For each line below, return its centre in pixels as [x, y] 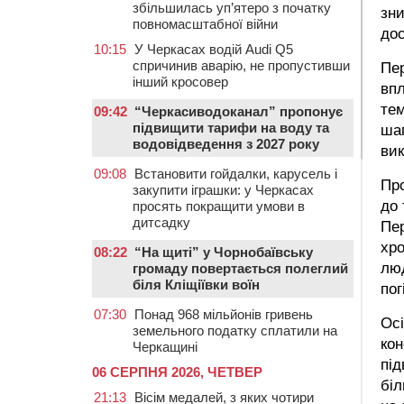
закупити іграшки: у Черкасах [223, 190]
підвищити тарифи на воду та [231, 128]
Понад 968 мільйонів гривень [224, 314]
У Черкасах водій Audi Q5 [214, 49]
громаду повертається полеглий [240, 268]
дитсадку [161, 222]
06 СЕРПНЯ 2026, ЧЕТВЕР [177, 372]
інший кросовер [180, 82]
